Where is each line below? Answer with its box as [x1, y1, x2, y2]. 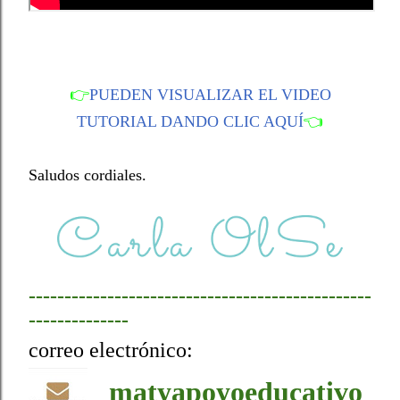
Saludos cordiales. [29, 166, 146, 185]
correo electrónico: [29, 338, 198, 362]
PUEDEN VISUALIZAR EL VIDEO [88, 86, 331, 104]
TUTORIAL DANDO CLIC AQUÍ [77, 112, 304, 131]
